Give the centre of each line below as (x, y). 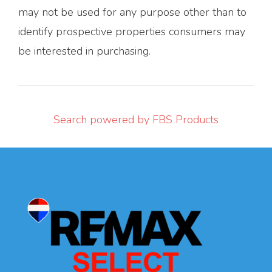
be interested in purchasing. (84, 51)
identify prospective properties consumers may (132, 31)
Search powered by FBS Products (136, 119)
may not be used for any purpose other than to (132, 12)
